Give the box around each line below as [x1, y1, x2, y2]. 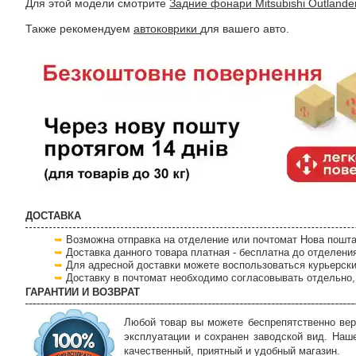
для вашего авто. [200, 22, 289, 35]
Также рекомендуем [25, 22, 133, 35]
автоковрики [133, 22, 200, 35]
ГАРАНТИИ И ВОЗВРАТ [25, 286, 140, 298]
